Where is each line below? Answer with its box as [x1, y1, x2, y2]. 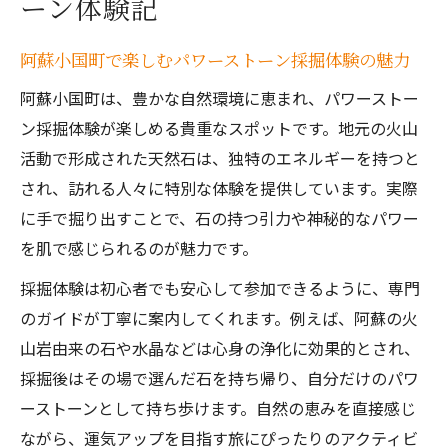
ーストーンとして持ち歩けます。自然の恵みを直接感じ [20, 396, 416, 420]
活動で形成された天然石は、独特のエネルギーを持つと [20, 146, 420, 170]
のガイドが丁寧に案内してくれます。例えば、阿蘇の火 [20, 306, 418, 330]
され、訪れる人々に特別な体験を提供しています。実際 [20, 176, 418, 200]
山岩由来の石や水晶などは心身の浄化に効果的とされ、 [20, 336, 420, 360]
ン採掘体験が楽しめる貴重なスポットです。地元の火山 [20, 116, 418, 140]
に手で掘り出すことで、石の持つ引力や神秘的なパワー [20, 206, 419, 230]
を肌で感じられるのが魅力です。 [20, 236, 258, 260]
